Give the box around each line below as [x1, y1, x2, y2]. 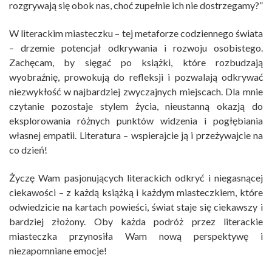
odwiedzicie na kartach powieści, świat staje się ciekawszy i [9, 201, 263, 213]
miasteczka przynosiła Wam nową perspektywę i [9, 230, 263, 242]
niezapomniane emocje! [9, 245, 107, 257]
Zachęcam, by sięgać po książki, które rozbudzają [9, 56, 263, 69]
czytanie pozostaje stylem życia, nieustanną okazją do [9, 100, 263, 112]
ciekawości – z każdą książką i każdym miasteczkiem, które [9, 186, 263, 199]
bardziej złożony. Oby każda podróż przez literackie [9, 216, 263, 228]
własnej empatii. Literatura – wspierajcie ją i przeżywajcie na [9, 129, 263, 141]
